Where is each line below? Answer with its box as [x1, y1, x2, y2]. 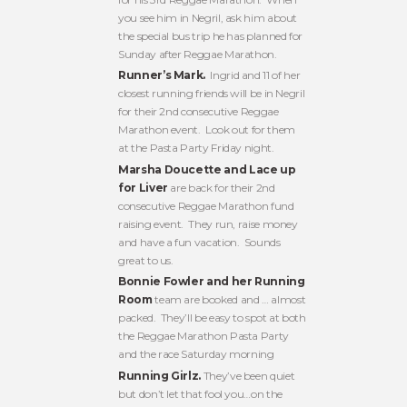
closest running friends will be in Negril [118, 86, 305, 101]
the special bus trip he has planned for [118, 28, 303, 43]
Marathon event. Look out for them [118, 123, 295, 137]
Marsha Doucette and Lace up [118, 162, 296, 176]
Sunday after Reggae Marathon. [118, 46, 277, 61]
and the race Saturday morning [118, 347, 274, 362]
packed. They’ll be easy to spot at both [118, 311, 306, 325]
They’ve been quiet [201, 368, 295, 382]
